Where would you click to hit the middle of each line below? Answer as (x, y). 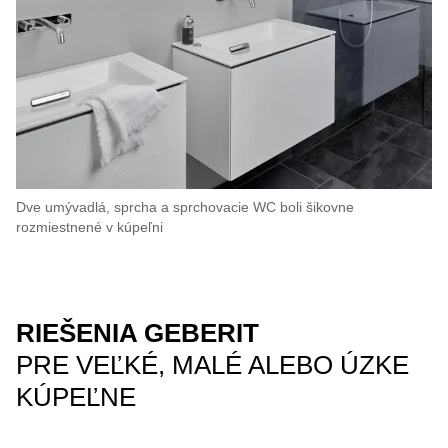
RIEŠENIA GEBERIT (137, 333)
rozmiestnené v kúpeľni (89, 227)
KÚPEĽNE (76, 397)
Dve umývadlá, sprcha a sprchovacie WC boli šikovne (185, 207)
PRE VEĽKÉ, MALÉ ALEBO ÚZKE (212, 365)
